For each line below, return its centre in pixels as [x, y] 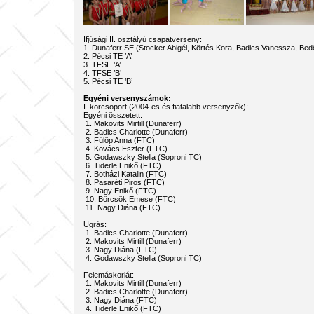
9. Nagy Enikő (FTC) [120, 191]
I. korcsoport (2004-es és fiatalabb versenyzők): [165, 107]
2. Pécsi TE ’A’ [107, 56]
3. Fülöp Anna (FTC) [119, 140]
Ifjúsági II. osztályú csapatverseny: [142, 39]
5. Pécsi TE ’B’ [108, 81]
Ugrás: [95, 224]
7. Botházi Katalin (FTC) [125, 174]
